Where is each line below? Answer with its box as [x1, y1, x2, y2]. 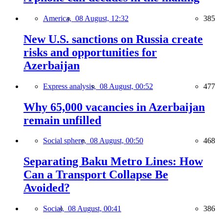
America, [43, 14, 75, 22]
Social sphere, [43, 136, 90, 145]
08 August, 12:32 [75, 14, 129, 22]
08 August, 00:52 [100, 82, 153, 90]
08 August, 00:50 [90, 136, 143, 145]
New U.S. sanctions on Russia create [23, 32, 203, 45]
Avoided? [23, 181, 70, 195]
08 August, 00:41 [68, 204, 121, 213]
